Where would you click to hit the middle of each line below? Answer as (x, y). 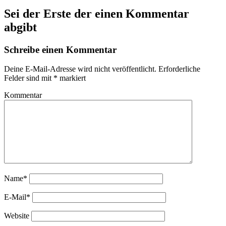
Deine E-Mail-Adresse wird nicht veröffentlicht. (80, 69)
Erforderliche (178, 69)
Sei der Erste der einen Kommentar (97, 13)
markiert (72, 78)
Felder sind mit (29, 78)
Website (17, 216)
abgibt (20, 27)
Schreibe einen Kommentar (60, 49)
